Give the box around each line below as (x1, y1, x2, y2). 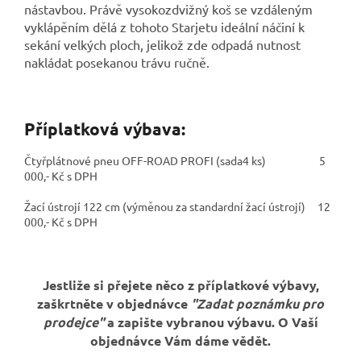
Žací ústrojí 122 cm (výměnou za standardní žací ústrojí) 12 (24, 199, 330, 214)
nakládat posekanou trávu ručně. (24, 53, 210, 70)
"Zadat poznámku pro (191, 295, 324, 313)
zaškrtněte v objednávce (37, 295, 191, 313)
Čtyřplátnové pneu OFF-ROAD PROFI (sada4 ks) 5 (24, 153, 326, 168)
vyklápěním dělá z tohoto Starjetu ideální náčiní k (24, 18, 305, 35)
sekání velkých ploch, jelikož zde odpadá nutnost (24, 35, 301, 52)
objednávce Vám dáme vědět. (90, 332, 271, 350)
